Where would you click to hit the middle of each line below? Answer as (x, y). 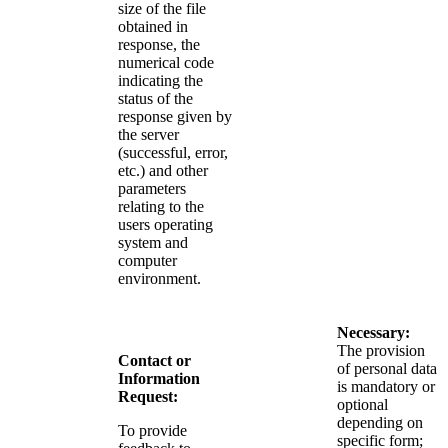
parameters (152, 188)
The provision (381, 350)
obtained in (153, 26)
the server (148, 134)
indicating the (160, 80)
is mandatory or (386, 386)
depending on (380, 422)
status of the (155, 98)
